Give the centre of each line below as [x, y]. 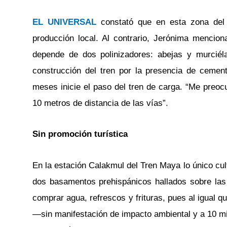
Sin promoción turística [80, 134]
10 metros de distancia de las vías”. [100, 103]
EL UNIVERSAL [67, 22]
